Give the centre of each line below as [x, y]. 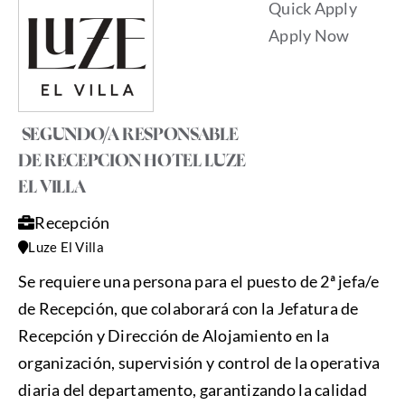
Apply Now [309, 36]
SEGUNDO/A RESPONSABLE [128, 136]
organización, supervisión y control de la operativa [199, 363]
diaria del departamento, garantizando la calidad [192, 390]
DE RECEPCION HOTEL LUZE [132, 162]
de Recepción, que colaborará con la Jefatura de [188, 309]
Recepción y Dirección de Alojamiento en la [174, 336]
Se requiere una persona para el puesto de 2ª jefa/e [198, 282]
